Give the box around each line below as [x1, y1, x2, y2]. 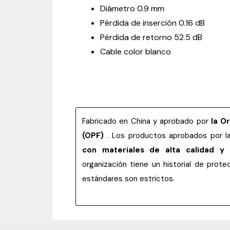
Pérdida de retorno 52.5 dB [100, 31, 202, 43]
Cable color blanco [100, 46, 171, 57]
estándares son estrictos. [82, 173, 175, 184]
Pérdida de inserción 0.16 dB [100, 17, 205, 28]
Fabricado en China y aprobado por [82, 116, 211, 126]
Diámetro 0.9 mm [100, 3, 164, 14]
